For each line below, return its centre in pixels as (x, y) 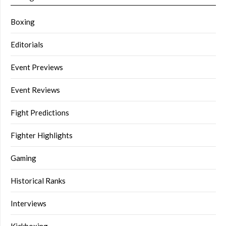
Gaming (23, 158)
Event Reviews (35, 90)
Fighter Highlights (42, 135)
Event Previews (37, 67)
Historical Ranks (38, 181)
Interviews (29, 204)
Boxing (23, 22)
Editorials (27, 45)
